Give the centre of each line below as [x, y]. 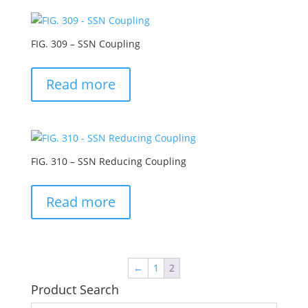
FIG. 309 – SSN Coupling [85, 43]
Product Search [75, 290]
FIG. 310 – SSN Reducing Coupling [108, 161]
